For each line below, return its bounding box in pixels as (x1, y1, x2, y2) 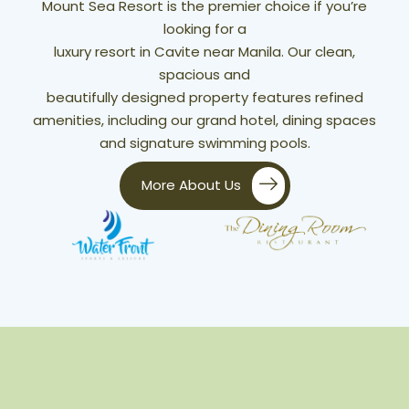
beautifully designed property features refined (46, 88, 363, 107)
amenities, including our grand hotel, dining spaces (33, 110, 376, 130)
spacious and (159, 65, 250, 84)
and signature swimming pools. (99, 133, 310, 152)
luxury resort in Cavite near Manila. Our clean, (54, 42, 355, 61)
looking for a (163, 19, 246, 38)
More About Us (141, 174, 241, 194)
